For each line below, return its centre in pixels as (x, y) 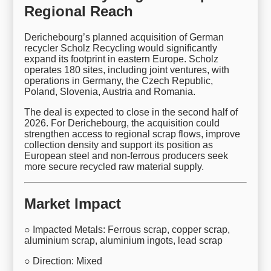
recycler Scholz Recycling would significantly (121, 48)
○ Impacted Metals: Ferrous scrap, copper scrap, (127, 229)
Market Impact (73, 203)
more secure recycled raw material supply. (114, 166)
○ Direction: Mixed (64, 261)
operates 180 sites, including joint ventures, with (127, 70)
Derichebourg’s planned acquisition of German (124, 37)
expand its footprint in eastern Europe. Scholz (122, 59)
